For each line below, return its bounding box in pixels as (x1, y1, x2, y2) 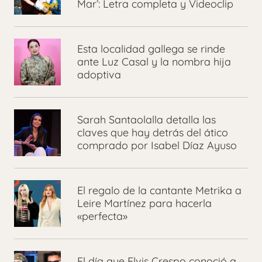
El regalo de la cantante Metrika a (77, 184, 242, 198)
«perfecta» (77, 209, 127, 223)
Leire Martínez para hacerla (77, 196, 212, 211)
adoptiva (77, 68, 121, 82)
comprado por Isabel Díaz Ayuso (77, 139, 237, 153)
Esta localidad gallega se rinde (77, 42, 225, 56)
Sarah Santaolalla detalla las (77, 113, 216, 127)
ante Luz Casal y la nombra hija (77, 55, 231, 69)
